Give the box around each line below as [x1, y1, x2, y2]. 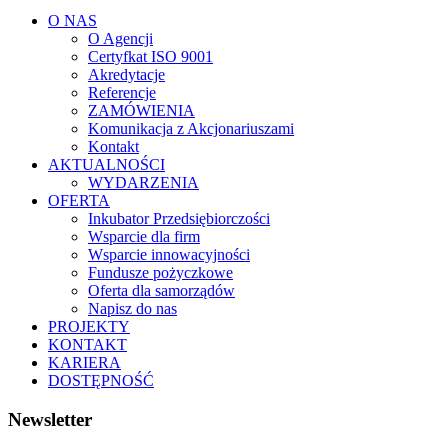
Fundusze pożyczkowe [88, 264, 233, 282]
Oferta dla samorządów [88, 282, 235, 300]
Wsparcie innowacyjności [88, 246, 250, 264]
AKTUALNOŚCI [48, 156, 165, 174]
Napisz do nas [88, 300, 177, 318]
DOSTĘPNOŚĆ [48, 372, 154, 390]
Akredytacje [88, 66, 165, 84]
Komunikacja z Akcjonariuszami [88, 120, 294, 138]
